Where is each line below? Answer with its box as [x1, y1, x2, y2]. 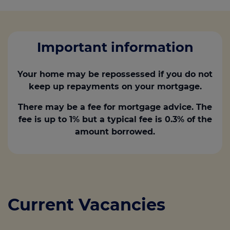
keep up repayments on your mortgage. [28, 82, 202, 91]
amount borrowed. [75, 127, 155, 137]
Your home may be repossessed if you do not [17, 69, 213, 79]
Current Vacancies [8, 195, 165, 215]
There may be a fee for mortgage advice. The [18, 102, 212, 112]
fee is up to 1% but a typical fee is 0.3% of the [18, 114, 212, 124]
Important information [36, 39, 194, 55]
